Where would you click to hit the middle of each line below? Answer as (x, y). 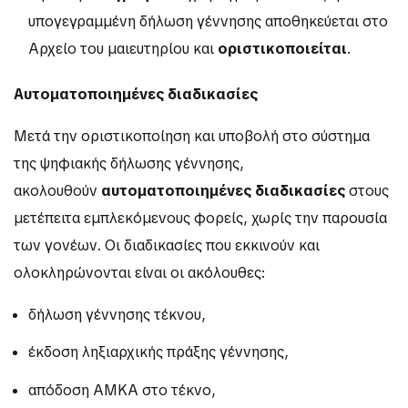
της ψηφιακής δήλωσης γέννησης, (129, 164)
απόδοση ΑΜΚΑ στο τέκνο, (122, 390)
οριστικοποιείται (282, 49)
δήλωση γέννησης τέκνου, (117, 315)
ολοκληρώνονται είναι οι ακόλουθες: (139, 273)
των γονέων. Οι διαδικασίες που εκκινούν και (167, 246)
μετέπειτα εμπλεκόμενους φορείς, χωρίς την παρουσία (200, 219)
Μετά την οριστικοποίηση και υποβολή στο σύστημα (192, 137)
